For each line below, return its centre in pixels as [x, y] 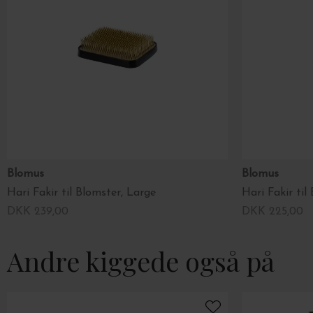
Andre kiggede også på [141, 261]
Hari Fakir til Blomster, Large [81, 192]
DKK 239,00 [38, 211]
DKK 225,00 [272, 211]
